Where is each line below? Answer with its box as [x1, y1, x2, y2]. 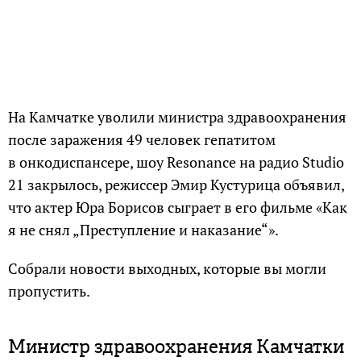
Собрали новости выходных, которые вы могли [8, 259, 326, 278]
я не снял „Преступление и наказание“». [8, 220, 279, 239]
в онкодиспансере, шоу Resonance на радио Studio [8, 152, 344, 172]
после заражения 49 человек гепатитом [8, 130, 276, 149]
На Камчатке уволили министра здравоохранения [8, 107, 346, 127]
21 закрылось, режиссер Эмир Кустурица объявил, [8, 175, 344, 194]
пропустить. [8, 281, 90, 301]
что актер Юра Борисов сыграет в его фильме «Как [8, 197, 347, 217]
